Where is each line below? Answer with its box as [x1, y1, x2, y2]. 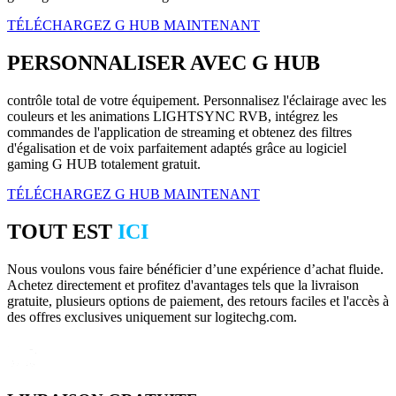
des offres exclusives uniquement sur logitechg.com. [7, 308, 297, 324]
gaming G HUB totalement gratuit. [7, 156, 201, 172]
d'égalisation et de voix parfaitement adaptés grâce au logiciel [7, 141, 346, 156]
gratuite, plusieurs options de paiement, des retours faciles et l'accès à [7, 293, 389, 308]
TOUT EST [7, 220, 118, 243]
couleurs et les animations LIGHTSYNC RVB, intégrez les [7, 109, 338, 125]
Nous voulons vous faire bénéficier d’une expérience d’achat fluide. [7, 261, 384, 277]
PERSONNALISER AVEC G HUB [7, 51, 320, 75]
